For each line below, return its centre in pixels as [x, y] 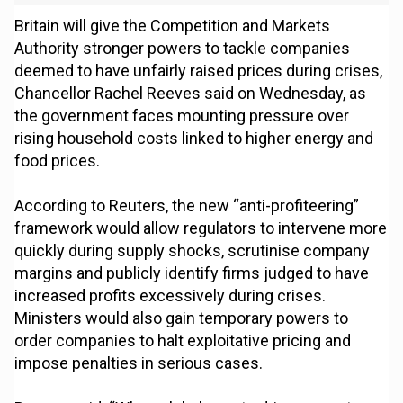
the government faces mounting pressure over [182, 116]
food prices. [58, 161]
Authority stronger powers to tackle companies [183, 49]
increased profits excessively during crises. [170, 296]
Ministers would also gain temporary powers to [182, 318]
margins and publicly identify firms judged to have [192, 273]
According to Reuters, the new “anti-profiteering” [187, 206]
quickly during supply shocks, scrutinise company [193, 251]
